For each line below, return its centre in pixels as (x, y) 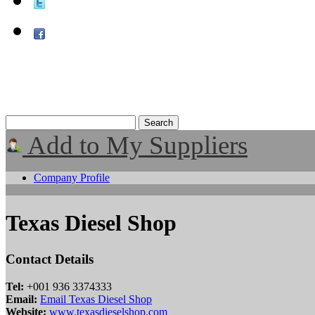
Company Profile (72, 178)
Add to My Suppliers (135, 145)
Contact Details (50, 259)
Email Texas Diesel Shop (96, 299)
